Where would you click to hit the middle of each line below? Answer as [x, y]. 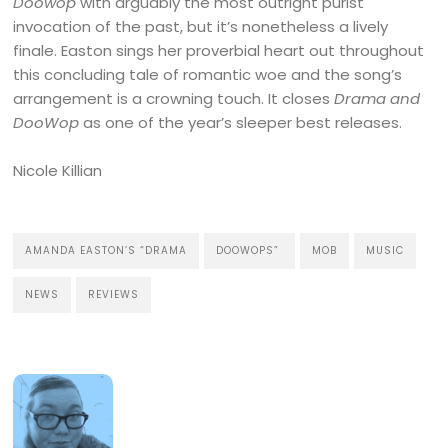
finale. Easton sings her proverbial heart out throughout [219, 51]
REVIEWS [114, 295]
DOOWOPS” [250, 251]
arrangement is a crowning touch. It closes [174, 99]
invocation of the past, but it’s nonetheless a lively [201, 27]
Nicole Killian [58, 171]
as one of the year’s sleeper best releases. [245, 123]
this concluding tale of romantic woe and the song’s [208, 75]
